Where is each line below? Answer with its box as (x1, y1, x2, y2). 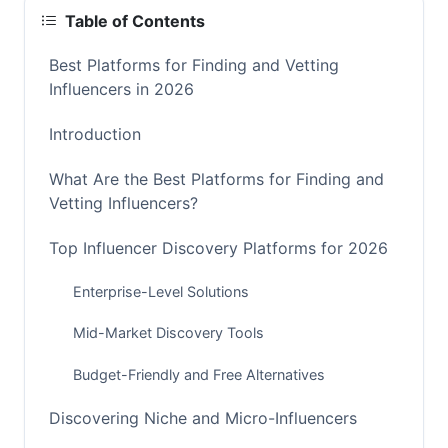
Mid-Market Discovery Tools (73, 324, 264, 342)
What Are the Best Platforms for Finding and (49, 168, 384, 189)
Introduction (49, 124, 141, 145)
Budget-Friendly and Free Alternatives (73, 366, 325, 384)
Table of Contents (65, 11, 205, 31)
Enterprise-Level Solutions (73, 282, 249, 300)
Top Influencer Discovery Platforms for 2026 (49, 237, 388, 258)
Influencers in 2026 (49, 79, 194, 100)
